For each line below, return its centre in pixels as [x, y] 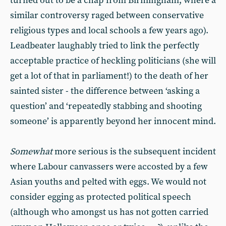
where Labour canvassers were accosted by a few [109, 167]
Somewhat [31, 152]
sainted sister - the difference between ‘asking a [105, 91]
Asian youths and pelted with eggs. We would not [108, 182]
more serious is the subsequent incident [134, 152]
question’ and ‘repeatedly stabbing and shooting [106, 106]
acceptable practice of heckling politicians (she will [113, 61]
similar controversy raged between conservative [107, 15]
